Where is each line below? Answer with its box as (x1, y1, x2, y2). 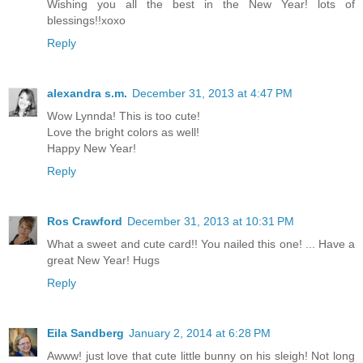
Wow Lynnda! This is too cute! (47, 109, 200, 123)
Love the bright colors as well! (47, 126, 199, 139)
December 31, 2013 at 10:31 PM (127, 215, 294, 228)
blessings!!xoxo (47, 14, 126, 28)
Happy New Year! (47, 142, 136, 156)
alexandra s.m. (47, 87, 127, 100)
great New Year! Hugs (47, 254, 160, 267)
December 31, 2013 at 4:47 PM (132, 87, 293, 100)
